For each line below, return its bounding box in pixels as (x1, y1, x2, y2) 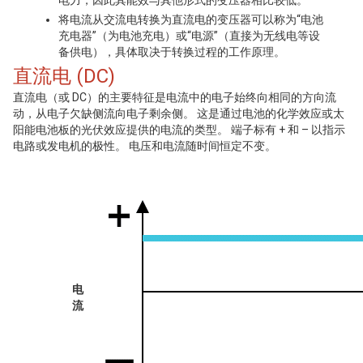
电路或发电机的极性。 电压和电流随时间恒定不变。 (13, 139, 276, 152)
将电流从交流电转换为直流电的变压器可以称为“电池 (58, 13, 323, 26)
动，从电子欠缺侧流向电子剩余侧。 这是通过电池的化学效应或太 (13, 107, 344, 120)
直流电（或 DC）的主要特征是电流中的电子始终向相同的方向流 (13, 91, 336, 104)
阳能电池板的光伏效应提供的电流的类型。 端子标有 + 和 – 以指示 (13, 123, 345, 136)
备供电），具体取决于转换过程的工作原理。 (58, 45, 285, 58)
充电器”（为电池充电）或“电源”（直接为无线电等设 (58, 29, 320, 42)
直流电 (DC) (13, 65, 115, 88)
